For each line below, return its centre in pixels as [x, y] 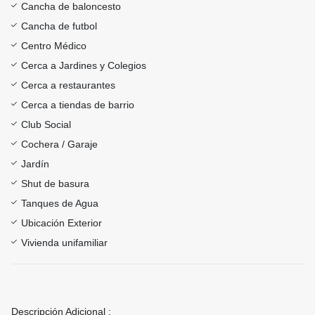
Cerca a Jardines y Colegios [84, 66]
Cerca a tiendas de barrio [78, 105]
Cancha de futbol [59, 26]
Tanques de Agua [60, 204]
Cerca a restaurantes [68, 85]
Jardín [35, 164]
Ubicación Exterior [62, 223]
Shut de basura [55, 184]
